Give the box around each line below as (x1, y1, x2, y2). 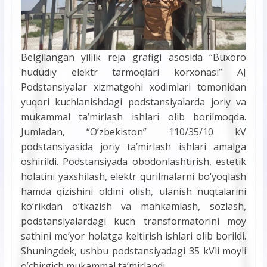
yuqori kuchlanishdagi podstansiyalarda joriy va (20, 95, 247, 108)
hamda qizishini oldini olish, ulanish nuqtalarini (20, 184, 247, 198)
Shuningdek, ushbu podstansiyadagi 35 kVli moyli (20, 244, 247, 257)
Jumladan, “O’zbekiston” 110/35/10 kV (20, 125, 247, 138)
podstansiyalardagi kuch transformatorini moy (20, 214, 247, 228)
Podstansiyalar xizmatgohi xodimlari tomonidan (20, 80, 247, 94)
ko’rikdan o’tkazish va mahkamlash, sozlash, (20, 199, 247, 213)
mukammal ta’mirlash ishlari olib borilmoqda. (20, 110, 247, 123)
